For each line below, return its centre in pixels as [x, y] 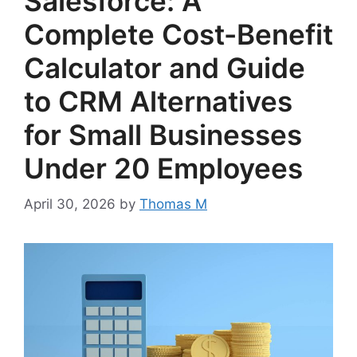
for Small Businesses [163, 135]
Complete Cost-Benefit [178, 35]
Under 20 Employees [163, 169]
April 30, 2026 [70, 204]
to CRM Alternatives [158, 102]
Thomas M [173, 204]
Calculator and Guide [165, 68]
